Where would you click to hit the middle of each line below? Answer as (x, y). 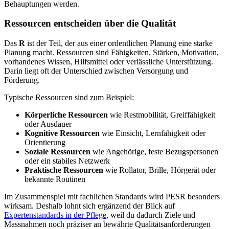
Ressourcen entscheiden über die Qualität (90, 24)
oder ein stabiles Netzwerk (67, 161)
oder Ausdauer (48, 124)
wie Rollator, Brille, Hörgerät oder (159, 170)
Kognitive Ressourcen (62, 133)
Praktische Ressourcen (64, 170)
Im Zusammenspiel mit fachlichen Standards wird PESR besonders (112, 196)
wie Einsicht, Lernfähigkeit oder (153, 133)
